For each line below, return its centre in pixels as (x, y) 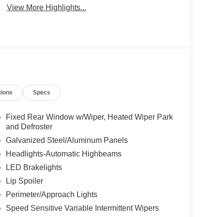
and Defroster (29, 127)
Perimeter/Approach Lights (51, 195)
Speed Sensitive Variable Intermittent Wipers (82, 208)
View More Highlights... (46, 8)
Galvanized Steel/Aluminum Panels (67, 140)
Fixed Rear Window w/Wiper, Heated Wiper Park (89, 117)
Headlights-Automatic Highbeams (63, 154)
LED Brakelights (34, 168)
